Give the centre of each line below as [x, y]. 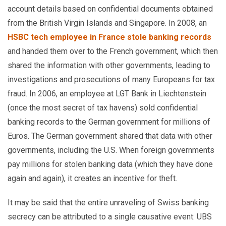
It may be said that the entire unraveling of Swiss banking [108, 203]
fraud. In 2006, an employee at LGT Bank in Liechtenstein [107, 94]
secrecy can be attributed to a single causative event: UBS [110, 217]
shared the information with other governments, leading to [109, 65]
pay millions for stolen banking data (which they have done [110, 164]
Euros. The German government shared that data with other [110, 136]
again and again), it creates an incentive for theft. [92, 178]
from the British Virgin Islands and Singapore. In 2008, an [107, 23]
